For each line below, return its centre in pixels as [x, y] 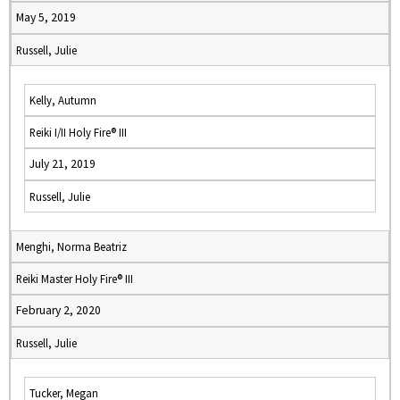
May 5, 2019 [46, 17]
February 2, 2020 [58, 310]
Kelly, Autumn [63, 100]
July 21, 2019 [62, 164]
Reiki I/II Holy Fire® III [78, 132]
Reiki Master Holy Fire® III [75, 279]
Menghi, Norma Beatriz [71, 246]
